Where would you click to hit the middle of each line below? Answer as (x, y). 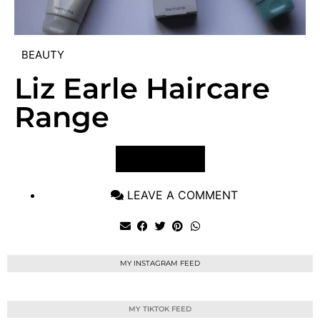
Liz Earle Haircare (142, 88)
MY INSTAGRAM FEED (160, 264)
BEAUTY (43, 54)
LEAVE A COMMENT (182, 195)
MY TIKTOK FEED (160, 309)
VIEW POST (160, 158)
